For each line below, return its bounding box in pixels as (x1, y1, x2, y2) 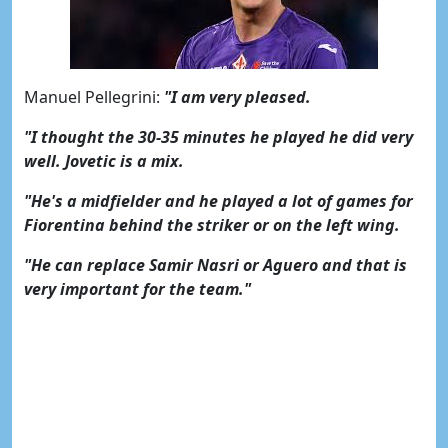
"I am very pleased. (160, 86, 311, 108)
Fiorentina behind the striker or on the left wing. (24, 214, 400, 236)
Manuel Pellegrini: (24, 86, 160, 108)
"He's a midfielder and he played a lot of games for (24, 190, 413, 212)
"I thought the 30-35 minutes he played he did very (24, 126, 413, 148)
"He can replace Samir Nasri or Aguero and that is (24, 254, 407, 276)
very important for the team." (24, 278, 251, 300)
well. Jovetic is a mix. (24, 150, 184, 172)
